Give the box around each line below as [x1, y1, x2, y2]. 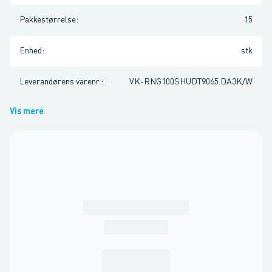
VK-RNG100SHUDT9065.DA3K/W [129, 78, 253, 86]
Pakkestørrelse [19, 16, 76, 24]
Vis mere [10, 107, 44, 116]
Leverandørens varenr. [19, 78, 101, 86]
